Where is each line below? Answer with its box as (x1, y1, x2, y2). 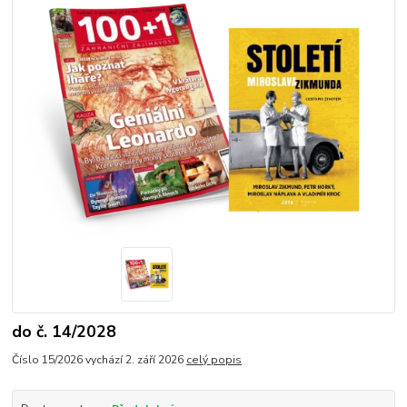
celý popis (186, 352, 243, 367)
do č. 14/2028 (12, 321, 117, 343)
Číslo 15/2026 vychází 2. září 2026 (12, 352, 187, 367)
